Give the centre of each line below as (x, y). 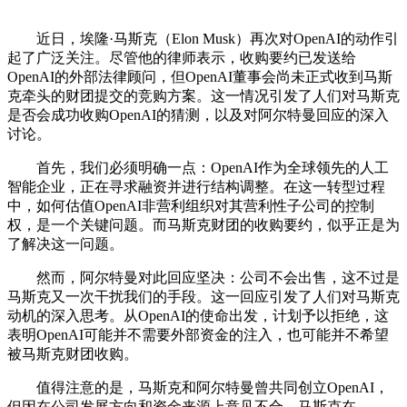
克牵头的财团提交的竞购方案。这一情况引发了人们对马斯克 (203, 96)
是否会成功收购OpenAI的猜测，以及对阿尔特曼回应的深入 (198, 115)
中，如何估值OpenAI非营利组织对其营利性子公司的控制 (191, 206)
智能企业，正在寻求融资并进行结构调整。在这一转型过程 (196, 187)
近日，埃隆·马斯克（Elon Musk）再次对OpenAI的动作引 (203, 39)
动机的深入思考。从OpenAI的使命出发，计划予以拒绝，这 (198, 316)
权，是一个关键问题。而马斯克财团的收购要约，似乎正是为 (203, 225)
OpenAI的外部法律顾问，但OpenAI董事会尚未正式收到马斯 (200, 77)
